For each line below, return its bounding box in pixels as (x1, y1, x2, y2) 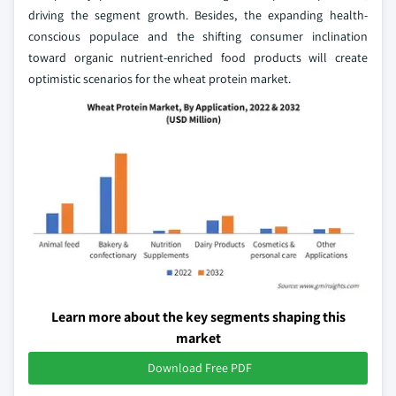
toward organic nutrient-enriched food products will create (28, 49, 368, 65)
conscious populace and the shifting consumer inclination (28, 27, 368, 44)
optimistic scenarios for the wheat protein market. (28, 70, 291, 87)
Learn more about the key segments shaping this (50, 307, 346, 326)
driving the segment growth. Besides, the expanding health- (28, 6, 368, 23)
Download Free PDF (148, 359, 252, 376)
